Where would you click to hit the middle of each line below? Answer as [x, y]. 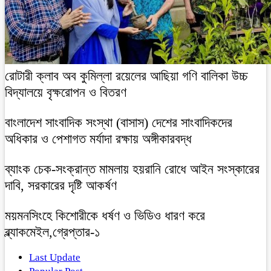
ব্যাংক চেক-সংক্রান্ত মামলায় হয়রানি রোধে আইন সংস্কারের [132, 169]
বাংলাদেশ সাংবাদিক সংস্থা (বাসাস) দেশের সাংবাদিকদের [119, 123]
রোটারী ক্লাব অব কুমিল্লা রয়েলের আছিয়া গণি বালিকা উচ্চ [126, 76]
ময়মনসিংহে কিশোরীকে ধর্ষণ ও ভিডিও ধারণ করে [105, 216]
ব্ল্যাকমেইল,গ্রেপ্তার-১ [53, 232]
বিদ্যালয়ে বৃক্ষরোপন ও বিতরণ [66, 93]
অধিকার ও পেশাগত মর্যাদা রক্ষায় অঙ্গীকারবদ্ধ [98, 139]
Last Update [55, 258]
